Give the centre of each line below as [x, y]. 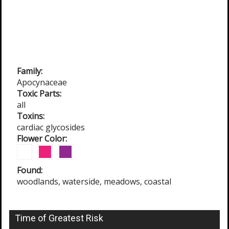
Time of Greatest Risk [59, 218]
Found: [30, 170]
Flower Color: [42, 139]
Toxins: [31, 116]
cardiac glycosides [51, 127]
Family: [30, 71]
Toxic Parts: [39, 94]
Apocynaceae [42, 82]
